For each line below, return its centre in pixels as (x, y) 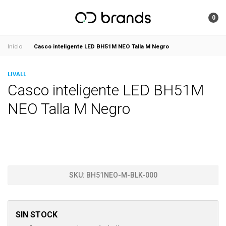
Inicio (15, 47)
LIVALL (17, 74)
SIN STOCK (37, 215)
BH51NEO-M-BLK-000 (122, 175)
